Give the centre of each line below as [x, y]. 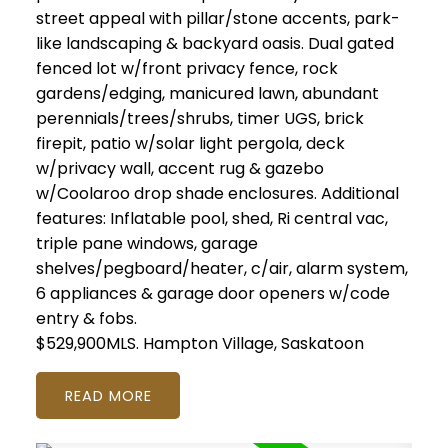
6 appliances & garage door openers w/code [212, 294]
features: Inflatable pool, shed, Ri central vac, [211, 219]
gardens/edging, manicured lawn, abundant [207, 94]
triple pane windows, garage [146, 244]
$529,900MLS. [89, 344]
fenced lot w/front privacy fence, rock [186, 69]
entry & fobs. [86, 319]
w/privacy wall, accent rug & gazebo [179, 169]
